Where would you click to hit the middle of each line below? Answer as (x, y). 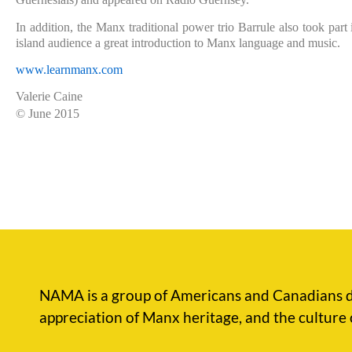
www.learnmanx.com (69, 70)
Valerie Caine (49, 97)
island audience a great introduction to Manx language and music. (178, 42)
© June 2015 (48, 114)
